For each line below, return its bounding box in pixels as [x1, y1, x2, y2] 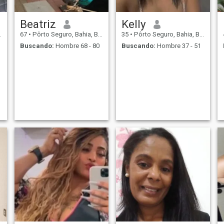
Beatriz [19, 17, 56, 31]
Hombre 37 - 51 [155, 41, 201, 49]
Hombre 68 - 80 [53, 41, 99, 49]
